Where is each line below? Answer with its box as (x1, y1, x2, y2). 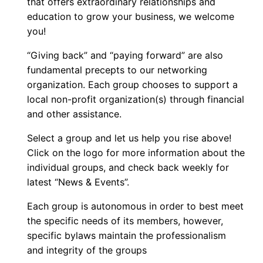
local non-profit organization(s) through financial (27, 93, 245, 106)
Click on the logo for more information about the (27, 147, 245, 159)
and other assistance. (27, 108, 122, 120)
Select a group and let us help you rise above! (27, 132, 232, 144)
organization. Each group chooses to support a (27, 79, 238, 91)
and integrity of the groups (27, 244, 147, 257)
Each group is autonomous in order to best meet (27, 200, 244, 213)
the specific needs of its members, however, (27, 215, 224, 227)
